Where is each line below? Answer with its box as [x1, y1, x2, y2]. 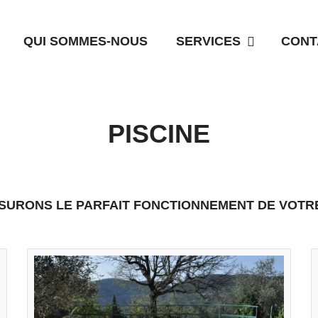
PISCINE [108, 119, 210, 148]
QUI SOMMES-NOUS [23, 34, 148, 48]
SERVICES [176, 34, 241, 48]
